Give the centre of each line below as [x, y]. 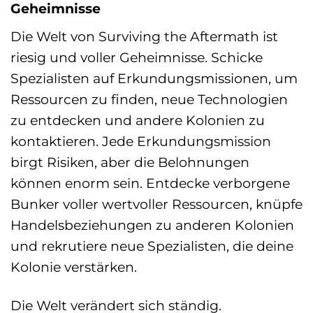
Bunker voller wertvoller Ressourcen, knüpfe [156, 204]
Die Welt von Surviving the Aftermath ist [144, 37]
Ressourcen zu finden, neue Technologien [149, 100]
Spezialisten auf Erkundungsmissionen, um [154, 79]
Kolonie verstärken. [74, 267]
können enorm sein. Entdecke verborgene [150, 183]
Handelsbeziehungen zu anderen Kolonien [152, 225]
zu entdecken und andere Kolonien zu [138, 121]
